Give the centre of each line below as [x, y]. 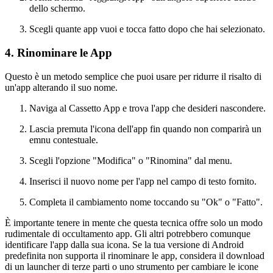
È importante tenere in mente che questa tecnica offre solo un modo [134, 222]
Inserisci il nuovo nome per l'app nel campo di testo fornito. [143, 181]
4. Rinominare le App [58, 53]
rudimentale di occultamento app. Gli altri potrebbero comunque [128, 233]
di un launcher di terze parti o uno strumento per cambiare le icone [132, 266]
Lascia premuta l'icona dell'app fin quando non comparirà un [145, 129]
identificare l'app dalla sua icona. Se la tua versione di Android [124, 244]
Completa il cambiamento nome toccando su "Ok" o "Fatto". [146, 202]
